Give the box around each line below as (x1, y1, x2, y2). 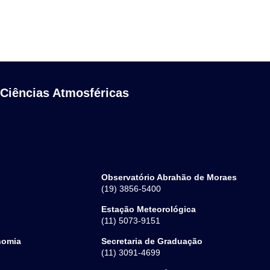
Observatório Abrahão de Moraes (101, 172, 237, 183)
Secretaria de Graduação (101, 236, 202, 246)
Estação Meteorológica (101, 204, 196, 215)
